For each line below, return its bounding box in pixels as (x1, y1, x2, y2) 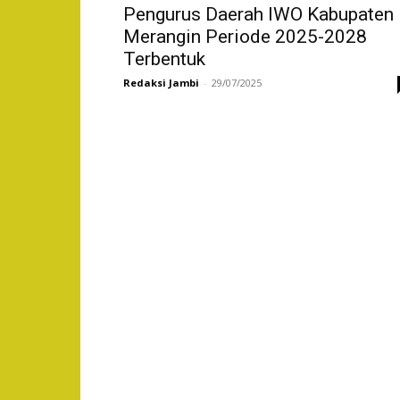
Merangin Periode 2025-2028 (123, 26, 367, 47)
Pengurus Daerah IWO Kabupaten (123, 4, 394, 25)
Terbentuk (123, 48, 205, 70)
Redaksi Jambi (123, 76, 199, 89)
